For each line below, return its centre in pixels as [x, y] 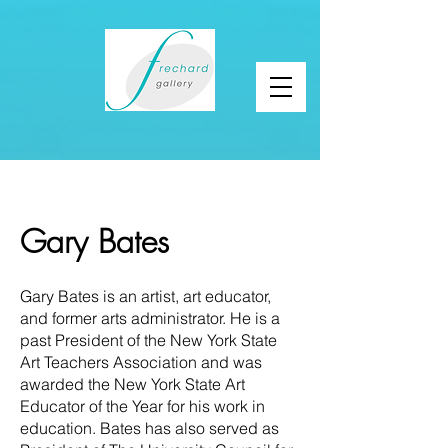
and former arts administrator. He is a [150, 317]
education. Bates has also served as [149, 427]
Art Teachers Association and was [141, 361]
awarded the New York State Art [132, 383]
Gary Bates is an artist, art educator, [145, 295]
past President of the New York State [148, 339]
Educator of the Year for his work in [142, 405]
